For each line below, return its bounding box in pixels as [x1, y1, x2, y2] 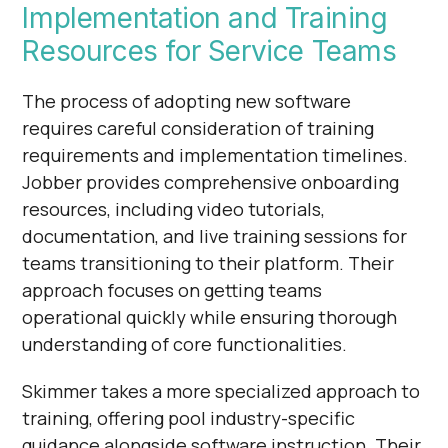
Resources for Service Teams [22, 33, 397, 68]
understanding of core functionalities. [22, 331, 348, 356]
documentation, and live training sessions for [22, 223, 408, 248]
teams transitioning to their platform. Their [22, 250, 395, 275]
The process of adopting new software [22, 88, 352, 113]
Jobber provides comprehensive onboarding [22, 169, 400, 194]
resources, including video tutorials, [22, 196, 326, 221]
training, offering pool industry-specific [22, 405, 356, 430]
